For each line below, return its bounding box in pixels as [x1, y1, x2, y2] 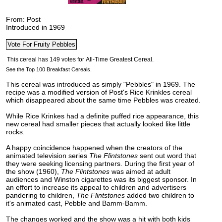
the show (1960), [6, 167, 61, 175]
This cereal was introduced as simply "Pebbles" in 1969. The [6, 80, 195, 88]
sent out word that [138, 152, 196, 160]
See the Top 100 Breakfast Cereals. [6, 66, 92, 72]
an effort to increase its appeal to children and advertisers [6, 183, 186, 191]
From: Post [6, 15, 41, 23]
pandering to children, [6, 191, 76, 199]
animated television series [6, 152, 89, 160]
